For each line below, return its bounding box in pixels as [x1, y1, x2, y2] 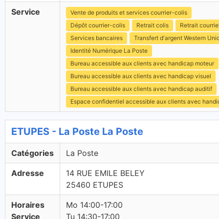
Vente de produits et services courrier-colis [70, 9, 187, 16]
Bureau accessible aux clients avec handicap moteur [70, 60, 214, 67]
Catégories [11, 148, 54, 158]
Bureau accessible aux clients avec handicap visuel [70, 72, 211, 80]
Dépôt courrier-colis [70, 22, 125, 29]
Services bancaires [70, 34, 123, 42]
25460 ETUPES [66, 180, 123, 190]
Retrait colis [136, 22, 169, 29]
